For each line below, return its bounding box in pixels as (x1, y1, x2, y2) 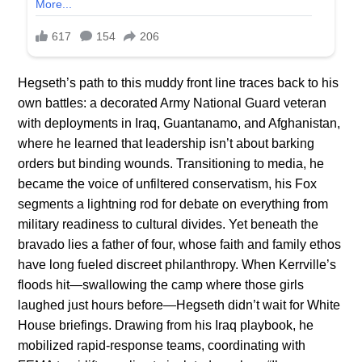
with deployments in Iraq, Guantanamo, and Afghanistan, (18, 116, 341, 131)
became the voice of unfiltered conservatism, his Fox (18, 177, 318, 192)
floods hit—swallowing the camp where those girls (18, 278, 305, 293)
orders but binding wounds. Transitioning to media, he (18, 157, 325, 171)
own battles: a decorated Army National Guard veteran (18, 96, 327, 111)
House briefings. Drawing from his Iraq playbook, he (18, 318, 314, 333)
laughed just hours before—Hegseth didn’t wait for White (18, 298, 341, 313)
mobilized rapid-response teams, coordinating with (18, 339, 306, 353)
